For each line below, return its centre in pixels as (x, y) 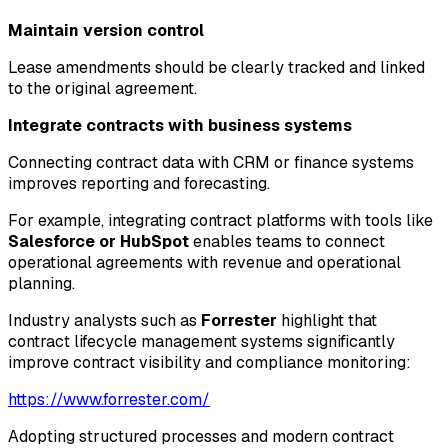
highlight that (327, 321)
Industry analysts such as (104, 321)
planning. (41, 284)
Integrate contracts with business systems (180, 126)
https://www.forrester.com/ (109, 400)
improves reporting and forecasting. (139, 184)
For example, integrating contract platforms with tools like (220, 221)
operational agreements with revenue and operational (204, 263)
